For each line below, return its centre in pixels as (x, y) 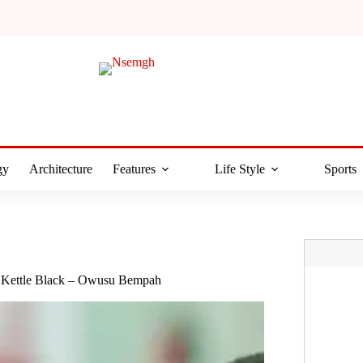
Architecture (60, 169)
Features (134, 169)
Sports (340, 169)
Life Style (239, 169)
